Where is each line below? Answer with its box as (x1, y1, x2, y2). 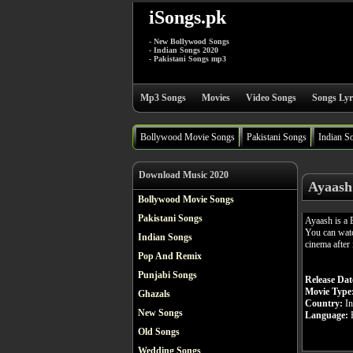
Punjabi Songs (138, 269, 197, 281)
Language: (305, 309, 348, 321)
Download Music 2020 (139, 169, 229, 180)
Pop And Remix (138, 251, 202, 262)
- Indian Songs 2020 (149, 46, 218, 54)
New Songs (138, 307, 183, 318)
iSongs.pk (149, 7, 226, 28)
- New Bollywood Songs (149, 37, 229, 46)
